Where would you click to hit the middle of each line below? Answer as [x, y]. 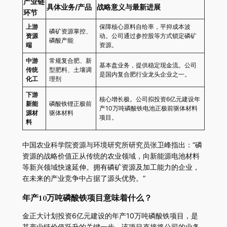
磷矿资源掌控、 [70, 31]
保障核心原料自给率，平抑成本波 [145, 27]
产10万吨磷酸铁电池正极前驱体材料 [148, 108]
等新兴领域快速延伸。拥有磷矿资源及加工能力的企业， [111, 167]
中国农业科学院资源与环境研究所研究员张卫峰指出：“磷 [112, 145]
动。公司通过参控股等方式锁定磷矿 [148, 36]
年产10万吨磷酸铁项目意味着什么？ [87, 199]
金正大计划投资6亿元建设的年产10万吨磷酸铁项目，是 [110, 216]
